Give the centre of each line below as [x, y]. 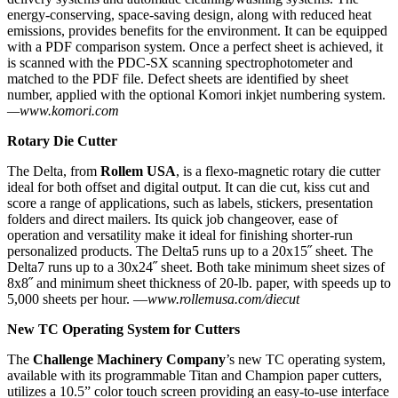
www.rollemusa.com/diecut [223, 299]
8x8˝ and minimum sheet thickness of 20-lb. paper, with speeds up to [199, 283]
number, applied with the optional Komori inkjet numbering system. [196, 95]
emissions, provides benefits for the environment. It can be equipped [197, 31]
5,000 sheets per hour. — [77, 299]
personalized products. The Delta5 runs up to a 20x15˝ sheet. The [190, 251]
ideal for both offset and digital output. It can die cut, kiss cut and [188, 187]
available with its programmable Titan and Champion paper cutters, [195, 376]
